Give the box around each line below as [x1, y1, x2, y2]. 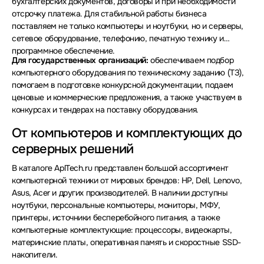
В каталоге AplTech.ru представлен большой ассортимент [12, 162, 229, 173]
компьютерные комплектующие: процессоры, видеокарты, [12, 224, 232, 235]
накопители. [12, 249, 58, 260]
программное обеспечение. [12, 45, 115, 56]
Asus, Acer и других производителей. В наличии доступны [12, 187, 228, 198]
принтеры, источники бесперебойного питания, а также [12, 212, 220, 223]
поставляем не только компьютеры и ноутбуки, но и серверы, [12, 20, 244, 31]
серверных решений [12, 140, 134, 157]
